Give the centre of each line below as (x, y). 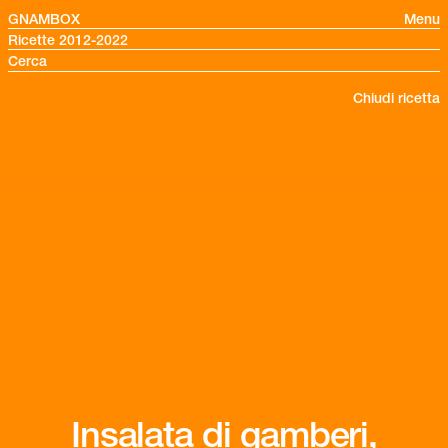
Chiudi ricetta (396, 98)
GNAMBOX (44, 19)
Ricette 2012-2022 (68, 40)
